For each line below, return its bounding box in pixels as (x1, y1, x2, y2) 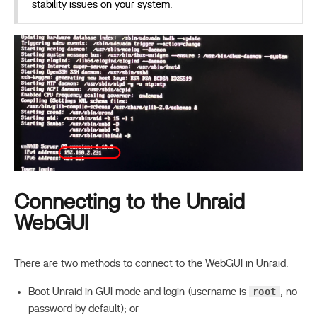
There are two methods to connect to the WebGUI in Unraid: (14, 258, 289, 270)
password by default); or (28, 304, 139, 315)
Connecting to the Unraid (14, 192, 245, 214)
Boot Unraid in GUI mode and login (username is (28, 287, 249, 298)
